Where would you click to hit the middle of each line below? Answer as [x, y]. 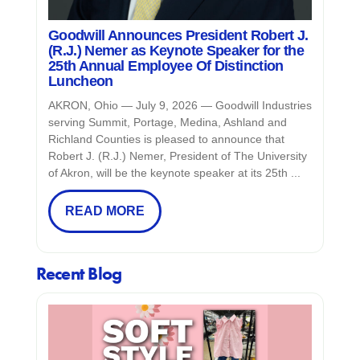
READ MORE [104, 211]
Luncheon [80, 82]
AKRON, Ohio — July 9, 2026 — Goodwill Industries [180, 106]
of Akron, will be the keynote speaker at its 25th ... [174, 173]
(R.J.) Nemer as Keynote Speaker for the [176, 51]
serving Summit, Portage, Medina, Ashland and [167, 123]
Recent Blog [79, 274]
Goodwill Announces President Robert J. [178, 36]
